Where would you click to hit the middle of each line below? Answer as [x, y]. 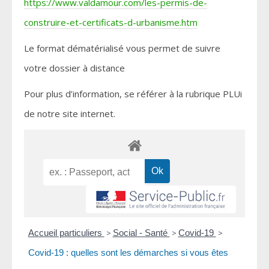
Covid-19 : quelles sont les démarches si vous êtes [128, 253]
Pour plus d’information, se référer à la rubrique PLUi [133, 94]
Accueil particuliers [66, 233]
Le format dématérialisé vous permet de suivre [122, 48]
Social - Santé [141, 233]
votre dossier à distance [74, 68]
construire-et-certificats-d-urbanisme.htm [111, 23]
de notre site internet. [70, 114]
